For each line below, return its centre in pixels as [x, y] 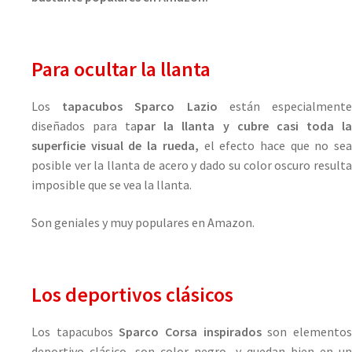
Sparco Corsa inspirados [193, 331]
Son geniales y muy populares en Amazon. [143, 222]
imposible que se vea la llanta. [112, 185]
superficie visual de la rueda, [115, 145]
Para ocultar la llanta [121, 69]
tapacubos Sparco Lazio [146, 106]
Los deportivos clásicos [132, 294]
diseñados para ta [84, 126]
